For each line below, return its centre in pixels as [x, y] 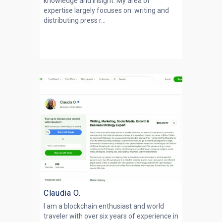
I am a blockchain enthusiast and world [104, 206]
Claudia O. [62, 193]
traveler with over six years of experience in [111, 216]
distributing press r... [75, 20]
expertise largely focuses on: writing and [106, 10]
